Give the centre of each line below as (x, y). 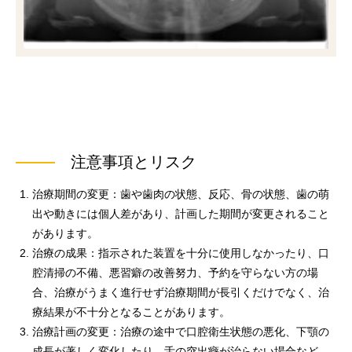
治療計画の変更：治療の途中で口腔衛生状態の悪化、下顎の (181, 331)
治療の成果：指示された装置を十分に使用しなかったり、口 (181, 253)
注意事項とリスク (134, 161)
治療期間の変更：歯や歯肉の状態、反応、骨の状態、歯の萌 (181, 194)
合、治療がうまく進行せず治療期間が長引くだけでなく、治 (181, 292)
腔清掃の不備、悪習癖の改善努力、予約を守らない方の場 (175, 272)
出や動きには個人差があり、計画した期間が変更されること (181, 213)
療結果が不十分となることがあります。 (131, 312)
